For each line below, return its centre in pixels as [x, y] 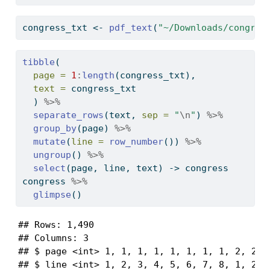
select [49, 168]
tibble [38, 62]
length [98, 76]
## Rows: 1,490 [56, 225]
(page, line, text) [117, 168]
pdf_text [130, 28]
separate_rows [68, 115]
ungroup [52, 155]
